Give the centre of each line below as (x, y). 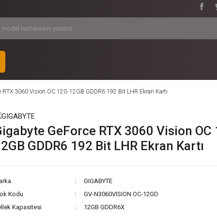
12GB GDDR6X (104, 207)
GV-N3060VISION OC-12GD (121, 194)
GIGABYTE (98, 181)
